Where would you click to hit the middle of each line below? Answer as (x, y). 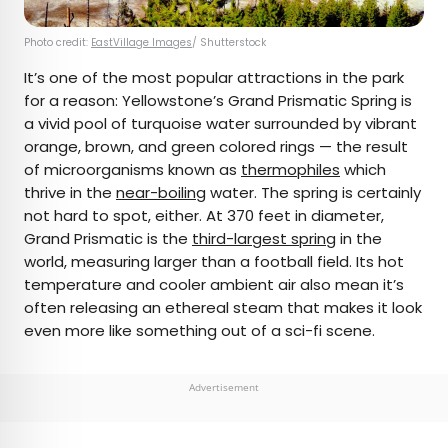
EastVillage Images (141, 43)
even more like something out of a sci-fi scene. (199, 331)
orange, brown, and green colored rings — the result (216, 147)
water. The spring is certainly (313, 193)
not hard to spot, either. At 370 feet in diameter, (204, 216)
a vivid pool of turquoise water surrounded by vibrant (220, 124)
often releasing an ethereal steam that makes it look (223, 308)
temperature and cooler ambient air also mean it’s (214, 285)
